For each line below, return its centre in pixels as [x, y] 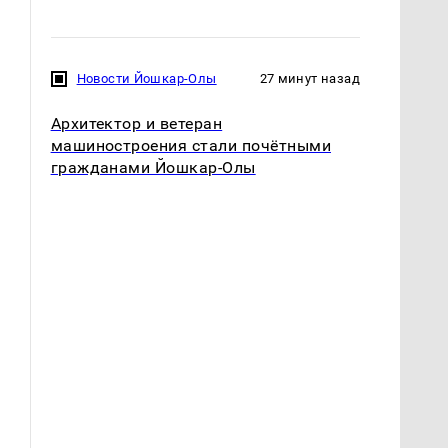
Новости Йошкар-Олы [146, 78]
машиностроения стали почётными [190, 145]
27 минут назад [309, 78]
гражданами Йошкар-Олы [153, 167]
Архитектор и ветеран [136, 123]
